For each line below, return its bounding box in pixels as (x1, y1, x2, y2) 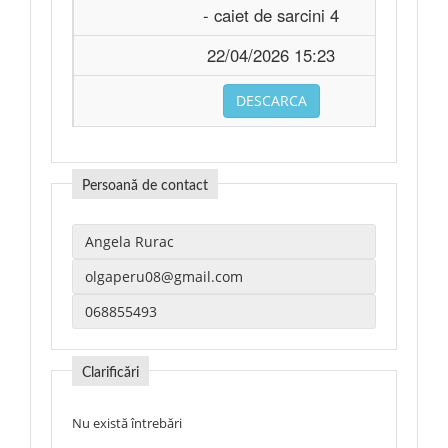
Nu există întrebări (72, 414, 182, 432)
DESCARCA (236, 91, 307, 110)
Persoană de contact (82, 179, 208, 193)
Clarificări (82, 366, 139, 380)
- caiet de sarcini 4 (203, 3, 339, 27)
